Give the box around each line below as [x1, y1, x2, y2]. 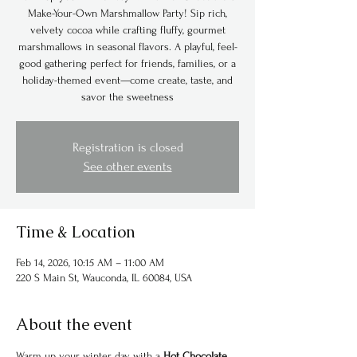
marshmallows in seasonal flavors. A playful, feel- [18, 41, 237, 53]
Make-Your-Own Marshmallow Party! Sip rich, [28, 7, 227, 19]
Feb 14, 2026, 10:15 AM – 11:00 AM [16, 257, 164, 269]
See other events [83, 159, 172, 174]
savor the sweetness [81, 91, 174, 103]
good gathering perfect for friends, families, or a [19, 57, 236, 69]
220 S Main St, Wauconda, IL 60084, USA [16, 272, 192, 284]
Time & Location [16, 222, 135, 242]
